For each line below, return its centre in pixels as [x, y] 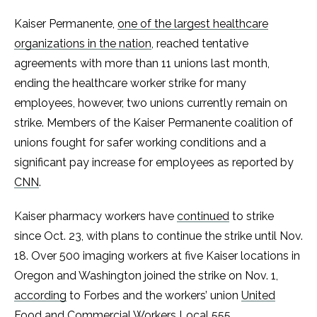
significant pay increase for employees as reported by [154, 163]
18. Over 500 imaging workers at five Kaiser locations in [157, 256]
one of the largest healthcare [193, 24]
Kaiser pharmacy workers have [96, 217]
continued [203, 217]
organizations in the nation [83, 44]
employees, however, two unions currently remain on [151, 103]
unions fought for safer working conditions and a [140, 143]
